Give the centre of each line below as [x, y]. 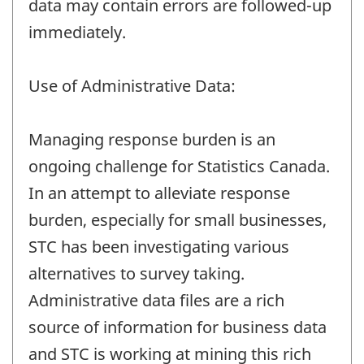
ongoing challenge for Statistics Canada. [179, 166]
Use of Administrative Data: [132, 85]
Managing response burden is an [152, 139]
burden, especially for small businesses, [178, 219]
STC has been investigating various [159, 246]
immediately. [77, 32]
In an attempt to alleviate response [159, 193]
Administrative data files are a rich [156, 300]
